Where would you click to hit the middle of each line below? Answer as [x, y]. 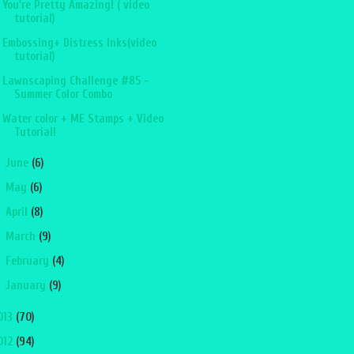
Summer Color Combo [63, 94]
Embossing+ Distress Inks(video [79, 43]
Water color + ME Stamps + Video [83, 119]
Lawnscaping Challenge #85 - [75, 81]
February [28, 262]
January [27, 286]
